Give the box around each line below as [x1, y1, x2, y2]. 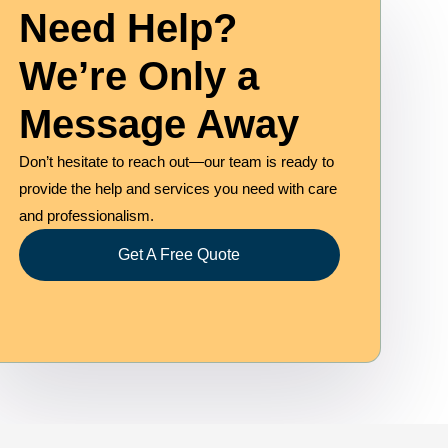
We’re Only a [18, 54, 259, 99]
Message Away [18, 102, 299, 147]
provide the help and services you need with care [18, 180, 337, 198]
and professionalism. [18, 207, 154, 225]
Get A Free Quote [118, 246, 241, 264]
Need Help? [18, 6, 237, 51]
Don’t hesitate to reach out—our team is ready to [18, 153, 334, 171]
